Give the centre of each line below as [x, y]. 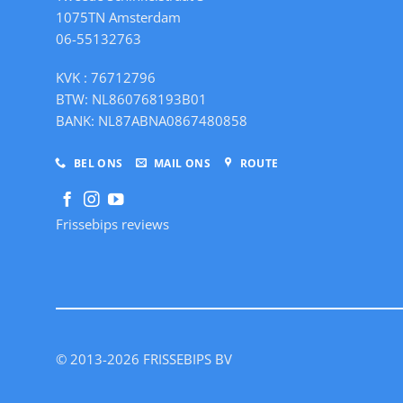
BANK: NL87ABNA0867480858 [152, 121]
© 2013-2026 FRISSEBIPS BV [144, 359]
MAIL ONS [183, 164]
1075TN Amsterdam [118, 17]
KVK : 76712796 [106, 78]
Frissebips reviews [112, 224]
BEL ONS [98, 164]
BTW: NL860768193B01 [131, 99]
